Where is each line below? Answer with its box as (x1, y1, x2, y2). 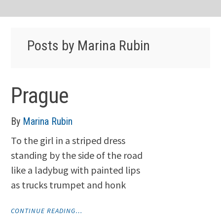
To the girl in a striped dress (11, 134, 126, 147)
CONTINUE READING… (11, 206, 83, 216)
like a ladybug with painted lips (11, 164, 141, 177)
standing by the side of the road (11, 149, 143, 162)
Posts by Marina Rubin (27, 37, 150, 54)
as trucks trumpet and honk (11, 179, 126, 191)
